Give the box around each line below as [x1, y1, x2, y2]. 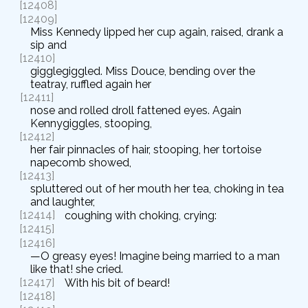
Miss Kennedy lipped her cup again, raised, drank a [30, 25, 283, 39]
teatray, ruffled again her [30, 78, 151, 91]
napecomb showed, [30, 156, 131, 170]
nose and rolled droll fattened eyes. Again [30, 104, 241, 118]
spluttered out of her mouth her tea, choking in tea [30, 182, 284, 196]
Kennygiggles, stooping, [30, 117, 152, 131]
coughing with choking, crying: [65, 209, 217, 223]
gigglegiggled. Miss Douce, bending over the [30, 65, 255, 78]
